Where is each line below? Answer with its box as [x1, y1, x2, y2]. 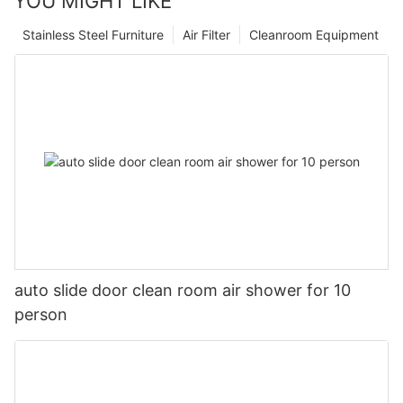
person [14, 304, 67, 324]
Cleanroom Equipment [249, 26, 379, 42]
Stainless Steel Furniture [22, 26, 164, 42]
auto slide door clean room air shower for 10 [14, 280, 351, 300]
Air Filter [183, 26, 230, 42]
